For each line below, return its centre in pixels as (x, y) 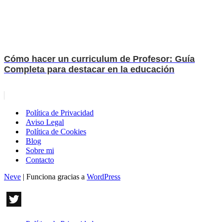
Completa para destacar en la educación (89, 70)
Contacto (40, 160)
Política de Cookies (56, 132)
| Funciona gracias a (54, 177)
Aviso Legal (45, 122)
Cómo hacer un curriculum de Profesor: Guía (99, 59)
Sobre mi (40, 151)
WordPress (104, 177)
